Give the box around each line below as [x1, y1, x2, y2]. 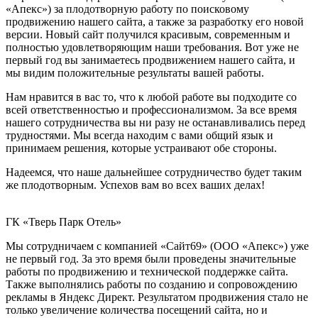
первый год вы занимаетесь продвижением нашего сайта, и [6, 53, 295, 66]
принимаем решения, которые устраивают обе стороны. [6, 141, 277, 154]
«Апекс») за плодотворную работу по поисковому [6, 2, 249, 15]
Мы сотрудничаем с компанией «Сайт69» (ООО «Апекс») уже [6, 239, 309, 252]
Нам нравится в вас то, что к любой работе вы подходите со [6, 90, 297, 103]
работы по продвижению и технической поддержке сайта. [6, 265, 288, 278]
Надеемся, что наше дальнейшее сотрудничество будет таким [6, 165, 302, 178]
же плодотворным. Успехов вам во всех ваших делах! [6, 178, 265, 191]
